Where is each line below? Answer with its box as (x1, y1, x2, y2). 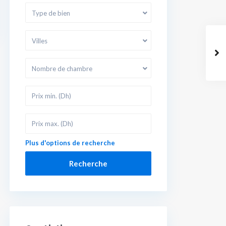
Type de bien (32, 9, 70, 17)
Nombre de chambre (32, 65, 92, 73)
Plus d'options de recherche (25, 139, 115, 147)
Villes (32, 37, 47, 45)
